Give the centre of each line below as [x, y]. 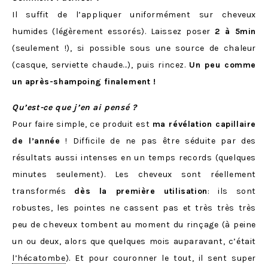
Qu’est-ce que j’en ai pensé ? [74, 108]
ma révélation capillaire [204, 124]
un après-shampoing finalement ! [84, 82]
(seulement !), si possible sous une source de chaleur [134, 48]
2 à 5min [235, 32]
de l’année [36, 141]
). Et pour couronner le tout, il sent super [161, 258]
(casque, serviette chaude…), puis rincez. [101, 65]
